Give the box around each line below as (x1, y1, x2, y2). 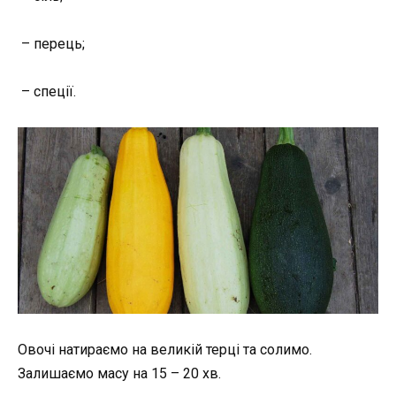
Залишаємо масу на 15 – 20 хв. (18, 365, 221, 383)
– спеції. (18, 83, 76, 101)
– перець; (18, 34, 85, 52)
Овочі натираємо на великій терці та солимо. (18, 341, 312, 359)
